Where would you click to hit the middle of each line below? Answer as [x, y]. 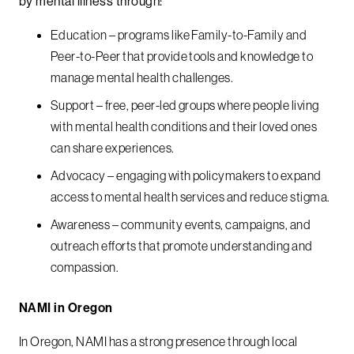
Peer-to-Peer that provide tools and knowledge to [182, 56]
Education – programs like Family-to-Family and [179, 35]
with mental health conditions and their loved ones [184, 127]
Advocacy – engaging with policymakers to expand [186, 176]
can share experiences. [113, 148]
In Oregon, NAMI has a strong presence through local [158, 342]
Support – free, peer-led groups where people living [185, 105]
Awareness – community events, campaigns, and [181, 225]
